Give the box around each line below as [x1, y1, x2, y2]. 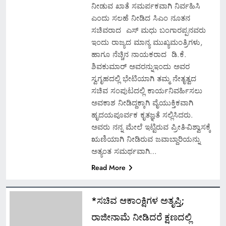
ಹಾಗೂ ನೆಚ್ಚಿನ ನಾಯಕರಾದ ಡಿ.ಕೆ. [91, 48, 187, 60]
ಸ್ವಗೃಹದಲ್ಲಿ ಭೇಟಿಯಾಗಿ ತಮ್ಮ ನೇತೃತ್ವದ [91, 73, 196, 84]
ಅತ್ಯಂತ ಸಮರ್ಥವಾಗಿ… [91, 145, 157, 157]
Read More [91, 162, 126, 173]
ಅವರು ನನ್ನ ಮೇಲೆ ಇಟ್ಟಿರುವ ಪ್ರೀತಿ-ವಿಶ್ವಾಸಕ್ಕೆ [91, 121, 211, 133]
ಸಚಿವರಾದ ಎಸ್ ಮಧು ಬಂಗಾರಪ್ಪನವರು [91, 24, 206, 36]
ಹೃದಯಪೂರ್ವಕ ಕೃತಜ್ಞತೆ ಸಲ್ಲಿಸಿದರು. [91, 109, 193, 121]
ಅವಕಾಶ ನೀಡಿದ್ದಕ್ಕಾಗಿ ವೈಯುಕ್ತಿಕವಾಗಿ [91, 97, 193, 108]
